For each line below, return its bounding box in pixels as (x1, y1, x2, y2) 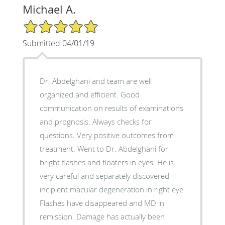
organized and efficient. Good (39, 89, 121, 99)
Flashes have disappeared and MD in (39, 197, 164, 208)
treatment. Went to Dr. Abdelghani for (39, 143, 77, 154)
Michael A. (22, 2, 76, 17)
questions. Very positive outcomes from (39, 130, 77, 140)
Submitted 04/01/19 (22, 37, 94, 49)
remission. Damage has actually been (39, 211, 76, 221)
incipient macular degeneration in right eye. (39, 184, 185, 194)
